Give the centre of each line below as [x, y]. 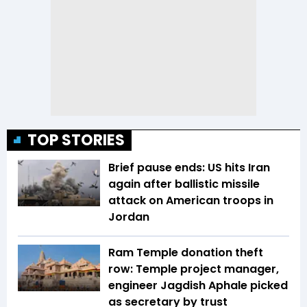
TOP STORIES [76, 140]
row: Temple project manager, [194, 269]
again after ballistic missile [184, 184]
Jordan [129, 217]
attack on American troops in [191, 201]
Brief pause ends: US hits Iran [189, 168]
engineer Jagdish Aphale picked [198, 286]
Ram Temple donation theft [186, 253]
